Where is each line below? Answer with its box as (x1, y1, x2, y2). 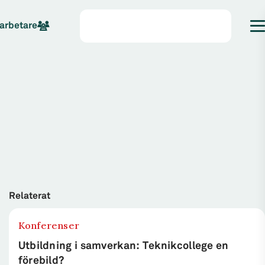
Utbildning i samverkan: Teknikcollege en (18, 241, 229, 251)
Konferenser (18, 219, 80, 231)
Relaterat (8, 192, 50, 201)
